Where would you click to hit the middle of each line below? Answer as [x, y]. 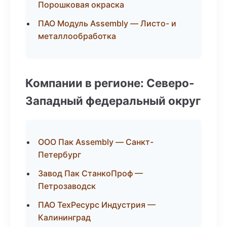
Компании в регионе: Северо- [110, 83]
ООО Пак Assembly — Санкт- [96, 142]
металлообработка [77, 36]
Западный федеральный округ [113, 101]
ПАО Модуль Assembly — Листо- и [107, 23]
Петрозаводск [67, 186]
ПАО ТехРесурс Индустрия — [97, 205]
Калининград [64, 217]
